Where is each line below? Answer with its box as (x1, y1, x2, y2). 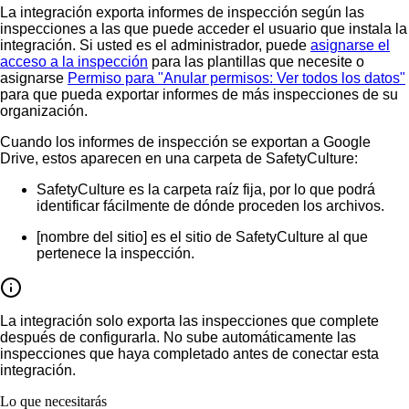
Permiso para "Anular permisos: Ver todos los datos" (68, 69, 405, 86)
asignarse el (310, 37, 390, 53)
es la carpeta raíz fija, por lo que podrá (129, 181, 375, 197)
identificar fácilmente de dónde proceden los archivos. (37, 197, 384, 214)
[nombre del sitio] (37, 228, 151, 245)
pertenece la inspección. (37, 245, 194, 261)
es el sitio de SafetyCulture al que (151, 228, 368, 245)
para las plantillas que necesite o (152, 53, 364, 69)
